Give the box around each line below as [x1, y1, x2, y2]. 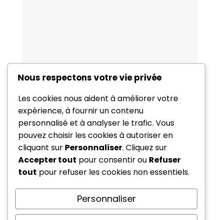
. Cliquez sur [122, 141, 167, 153]
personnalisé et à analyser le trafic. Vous [18, 117, 174, 129]
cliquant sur [18, 141, 65, 153]
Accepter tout [18, 154, 77, 165]
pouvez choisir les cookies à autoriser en [18, 129, 173, 141]
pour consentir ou [77, 154, 149, 165]
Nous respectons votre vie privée [18, 71, 162, 83]
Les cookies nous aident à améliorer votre [18, 92, 178, 104]
